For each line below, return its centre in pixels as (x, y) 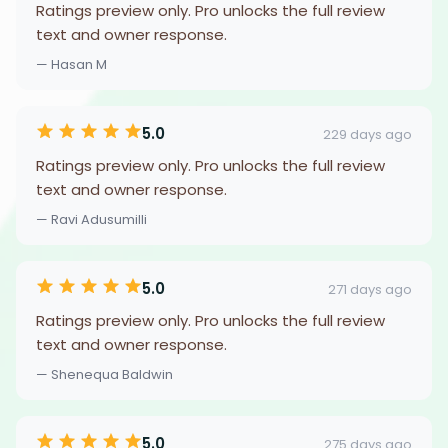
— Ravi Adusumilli (91, 219)
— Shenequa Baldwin (104, 374)
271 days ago (370, 289)
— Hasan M (71, 64)
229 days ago (367, 134)
